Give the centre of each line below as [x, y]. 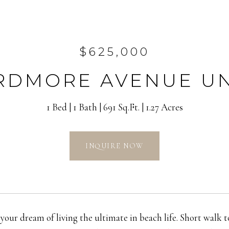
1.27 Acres [164, 107]
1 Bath [85, 107]
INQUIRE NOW [114, 146]
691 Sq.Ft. [121, 107]
